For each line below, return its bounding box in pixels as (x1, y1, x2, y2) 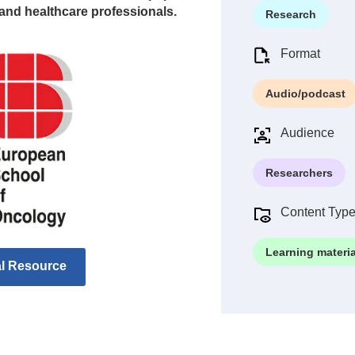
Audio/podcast (265, 87, 345, 100)
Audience (281, 126, 334, 139)
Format (281, 47, 320, 60)
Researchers (265, 166, 333, 179)
